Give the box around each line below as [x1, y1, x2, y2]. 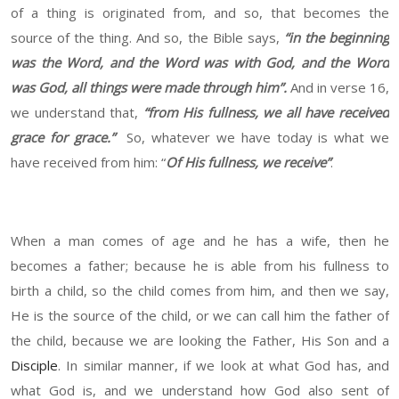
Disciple [11, 356, 58, 375]
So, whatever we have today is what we [126, 128, 390, 147]
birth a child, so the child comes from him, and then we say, [11, 281, 389, 300]
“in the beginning [279, 28, 390, 47]
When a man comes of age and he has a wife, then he [11, 232, 389, 250]
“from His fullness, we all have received [142, 103, 390, 122]
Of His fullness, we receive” [166, 153, 330, 172]
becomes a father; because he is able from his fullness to [11, 256, 389, 275]
